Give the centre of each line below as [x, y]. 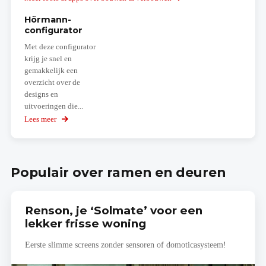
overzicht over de [52, 83]
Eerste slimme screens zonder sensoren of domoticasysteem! [125, 245]
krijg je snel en [48, 59]
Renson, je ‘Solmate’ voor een [113, 211]
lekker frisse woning [85, 224]
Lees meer [41, 120]
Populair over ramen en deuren [118, 172]
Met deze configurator [60, 47]
